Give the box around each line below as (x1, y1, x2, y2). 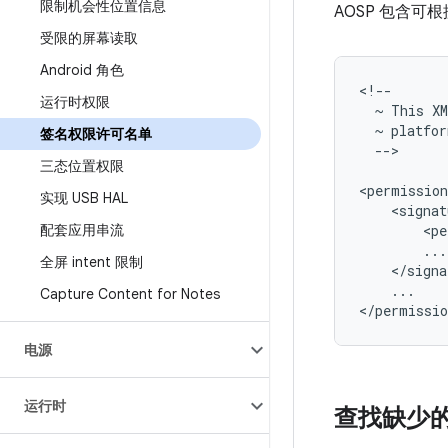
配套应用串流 (40, 221, 124, 239)
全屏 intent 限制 (40, 253, 143, 271)
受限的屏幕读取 (40, 29, 138, 47)
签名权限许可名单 (40, 125, 152, 143)
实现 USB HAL (40, 189, 128, 207)
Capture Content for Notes (40, 285, 220, 303)
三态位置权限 (40, 157, 124, 175)
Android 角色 (40, 61, 124, 79)
